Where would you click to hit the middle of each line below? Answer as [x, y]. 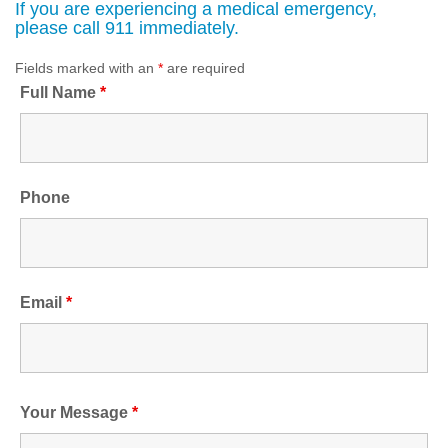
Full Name [60, 92]
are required [204, 67]
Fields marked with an [86, 67]
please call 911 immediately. [127, 27]
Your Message [76, 412]
